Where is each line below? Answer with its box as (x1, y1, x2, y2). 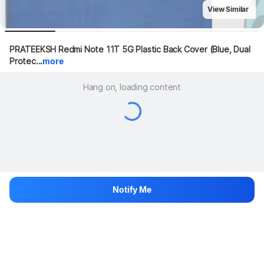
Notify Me (113, 184, 151, 194)
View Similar (207, 5, 249, 14)
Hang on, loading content (82, 81, 181, 92)
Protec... (9, 56, 43, 66)
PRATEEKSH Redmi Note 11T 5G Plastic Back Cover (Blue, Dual (9, 44, 250, 54)
